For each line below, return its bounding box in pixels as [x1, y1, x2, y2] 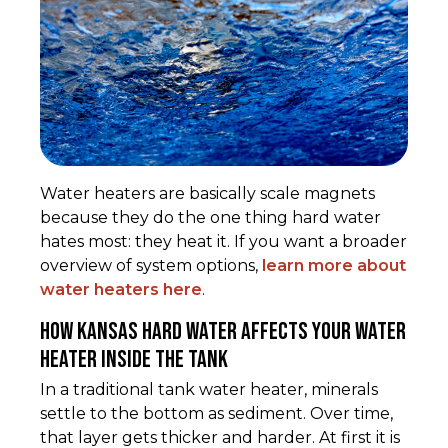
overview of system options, [40, 256, 262, 276]
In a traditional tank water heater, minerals [40, 380, 378, 400]
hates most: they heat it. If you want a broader [40, 232, 407, 252]
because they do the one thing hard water [40, 208, 381, 228]
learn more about [262, 256, 406, 276]
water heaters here [40, 280, 202, 300]
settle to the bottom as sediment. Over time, [40, 404, 393, 424]
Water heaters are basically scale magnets [40, 184, 375, 204]
